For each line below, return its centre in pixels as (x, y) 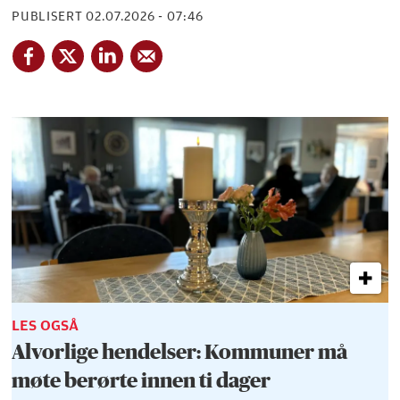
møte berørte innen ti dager (142, 381)
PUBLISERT (47, 16)
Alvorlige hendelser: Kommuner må (180, 352)
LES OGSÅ (46, 325)
